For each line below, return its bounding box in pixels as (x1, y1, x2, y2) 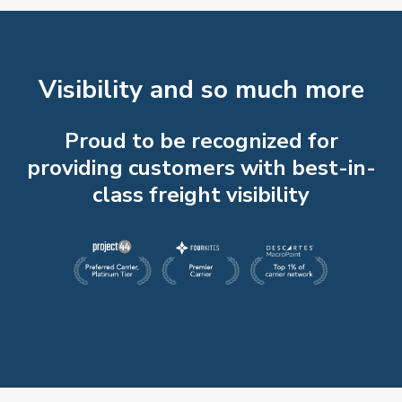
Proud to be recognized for (64, 127, 338, 156)
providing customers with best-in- (26, 153, 376, 183)
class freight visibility (92, 180, 310, 210)
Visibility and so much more (38, 73, 364, 108)
